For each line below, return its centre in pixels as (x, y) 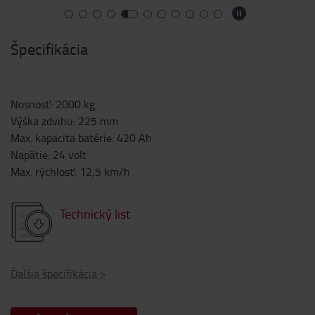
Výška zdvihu (42, 121)
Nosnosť (31, 104)
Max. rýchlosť (43, 172)
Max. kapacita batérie (61, 138)
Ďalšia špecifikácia (54, 274)
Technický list (95, 214)
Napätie (29, 155)
